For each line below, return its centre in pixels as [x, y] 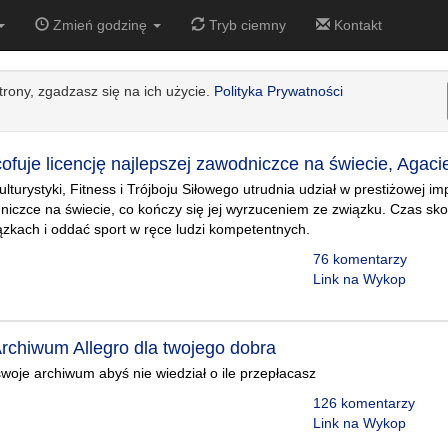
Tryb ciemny [245, 25]
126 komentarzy [363, 403]
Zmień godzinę [100, 25]
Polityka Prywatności [278, 91]
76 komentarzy [359, 259]
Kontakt [356, 25]
